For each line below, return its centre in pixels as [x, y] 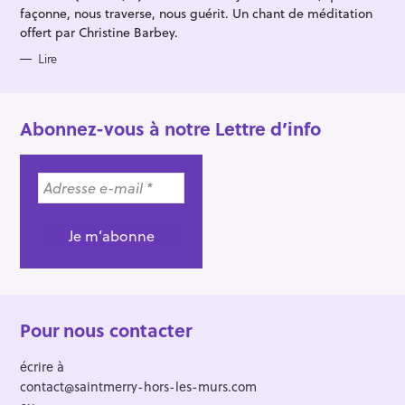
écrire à [42, 366]
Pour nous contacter [106, 330]
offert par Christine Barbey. [99, 33]
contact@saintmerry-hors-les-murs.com [138, 386]
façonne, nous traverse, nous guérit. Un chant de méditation [196, 14]
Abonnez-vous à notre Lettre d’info [170, 128]
